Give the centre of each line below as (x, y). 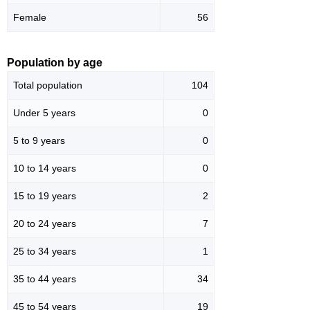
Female (30, 18)
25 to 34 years (45, 252)
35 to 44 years (45, 279)
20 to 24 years (45, 224)
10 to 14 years (45, 168)
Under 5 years (44, 113)
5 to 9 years (39, 141)
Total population (48, 85)
